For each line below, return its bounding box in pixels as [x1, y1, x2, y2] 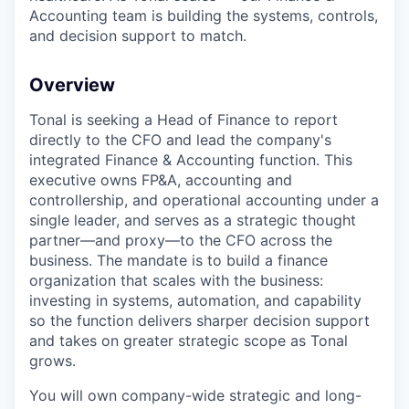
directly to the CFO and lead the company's [29, 130, 331, 149]
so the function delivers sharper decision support [29, 310, 370, 330]
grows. [29, 351, 76, 370]
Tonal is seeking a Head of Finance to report [29, 110, 338, 129]
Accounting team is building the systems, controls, [29, 5, 378, 25]
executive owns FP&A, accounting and [29, 170, 292, 189]
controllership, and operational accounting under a [29, 190, 379, 209]
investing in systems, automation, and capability [29, 290, 362, 309]
